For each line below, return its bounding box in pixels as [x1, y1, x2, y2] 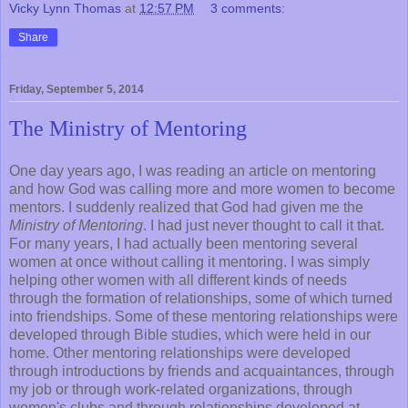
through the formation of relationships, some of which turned [9, 291, 393, 307]
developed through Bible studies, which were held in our [9, 327, 371, 343]
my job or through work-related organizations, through [9, 382, 352, 398]
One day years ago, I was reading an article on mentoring [9, 163, 376, 179]
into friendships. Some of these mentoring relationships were [9, 309, 398, 325]
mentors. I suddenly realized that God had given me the [9, 199, 363, 216]
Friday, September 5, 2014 [9, 82, 144, 96]
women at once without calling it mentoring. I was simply [9, 254, 370, 270]
